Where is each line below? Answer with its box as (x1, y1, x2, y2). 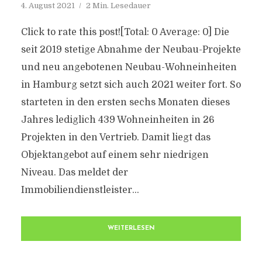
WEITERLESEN (107, 225, 155, 232)
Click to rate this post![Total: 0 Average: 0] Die (20, 27, 229, 37)
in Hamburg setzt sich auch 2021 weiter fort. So (20, 80, 241, 90)
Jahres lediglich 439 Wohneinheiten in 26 (20, 115, 215, 125)
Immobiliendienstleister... (20, 185, 139, 195)
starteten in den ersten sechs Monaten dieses (20, 97, 230, 108)
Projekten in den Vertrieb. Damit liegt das (20, 132, 211, 143)
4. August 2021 (20, 1, 75, 10)
